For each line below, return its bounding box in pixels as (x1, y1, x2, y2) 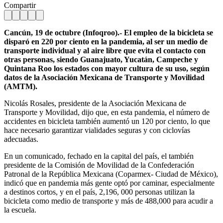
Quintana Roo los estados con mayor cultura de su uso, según (4, 64, 210, 73)
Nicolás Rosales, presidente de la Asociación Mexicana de (4, 99, 186, 108)
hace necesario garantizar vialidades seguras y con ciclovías (4, 125, 190, 134)
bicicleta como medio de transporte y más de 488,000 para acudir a (4, 196, 213, 205)
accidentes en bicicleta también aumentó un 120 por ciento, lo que (4, 116, 210, 125)
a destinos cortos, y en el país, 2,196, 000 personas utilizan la (4, 187, 195, 196)
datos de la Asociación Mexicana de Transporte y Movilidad (4, 73, 205, 82)
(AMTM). (4, 82, 37, 91)
